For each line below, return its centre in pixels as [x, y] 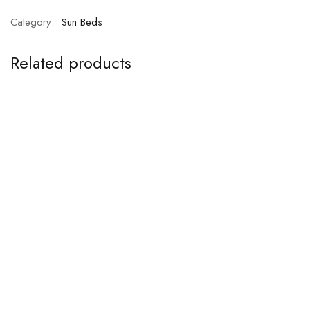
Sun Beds [82, 22]
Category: [34, 22]
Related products [71, 62]
